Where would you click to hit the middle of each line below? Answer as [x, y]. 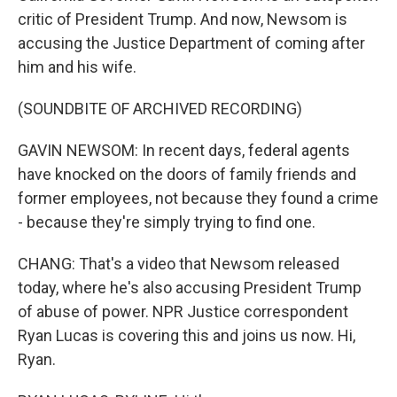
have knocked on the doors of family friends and [187, 174]
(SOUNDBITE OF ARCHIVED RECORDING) [160, 109]
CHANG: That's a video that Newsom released [179, 264]
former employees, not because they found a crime [198, 198]
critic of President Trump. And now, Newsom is [183, 19]
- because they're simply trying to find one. [167, 222]
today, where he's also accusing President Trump [190, 288]
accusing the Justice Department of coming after [191, 43]
